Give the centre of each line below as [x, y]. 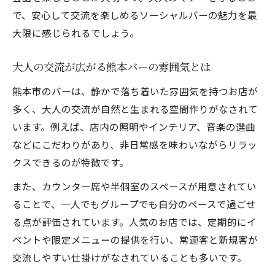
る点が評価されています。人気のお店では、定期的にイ [134, 222]
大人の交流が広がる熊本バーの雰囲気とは [111, 68]
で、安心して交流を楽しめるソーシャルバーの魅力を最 [135, 15]
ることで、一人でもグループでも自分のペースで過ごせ [134, 204]
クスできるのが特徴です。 [71, 162]
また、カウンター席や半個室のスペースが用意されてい [134, 186]
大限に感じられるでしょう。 [76, 33]
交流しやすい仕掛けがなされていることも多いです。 [130, 257]
